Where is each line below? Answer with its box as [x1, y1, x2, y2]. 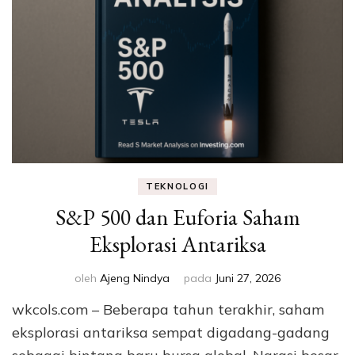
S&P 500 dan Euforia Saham [55, 203, 300, 232]
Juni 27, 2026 [216, 271, 281, 286]
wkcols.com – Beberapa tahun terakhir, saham [12, 300, 324, 319]
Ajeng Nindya [100, 271, 170, 286]
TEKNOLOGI [146, 181, 209, 193]
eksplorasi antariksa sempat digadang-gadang [12, 323, 330, 342]
